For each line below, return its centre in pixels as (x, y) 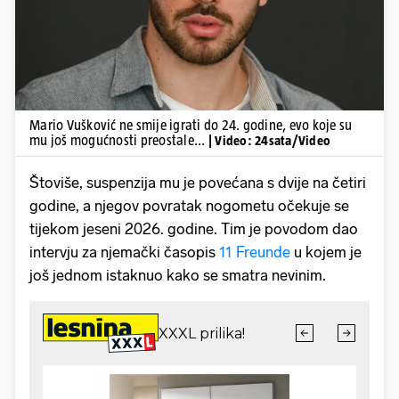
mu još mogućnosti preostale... (119, 140)
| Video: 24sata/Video (269, 140)
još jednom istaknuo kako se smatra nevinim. (178, 275)
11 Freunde (255, 252)
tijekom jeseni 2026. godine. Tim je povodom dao (194, 228)
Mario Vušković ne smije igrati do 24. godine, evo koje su (191, 125)
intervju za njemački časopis (124, 252)
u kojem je (326, 252)
